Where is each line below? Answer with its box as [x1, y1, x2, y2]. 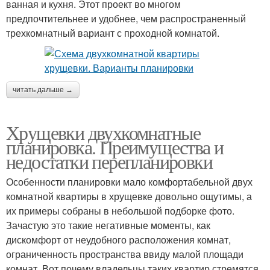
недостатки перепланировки [6, 148, 212, 174]
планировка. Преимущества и [6, 134, 224, 160]
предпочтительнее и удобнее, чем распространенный [6, 11, 246, 25]
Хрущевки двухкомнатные [6, 119, 201, 145]
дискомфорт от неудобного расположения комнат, [6, 233, 231, 246]
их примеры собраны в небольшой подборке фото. [6, 204, 234, 218]
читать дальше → [13, 86, 73, 94]
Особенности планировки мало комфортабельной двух [6, 175, 253, 189]
